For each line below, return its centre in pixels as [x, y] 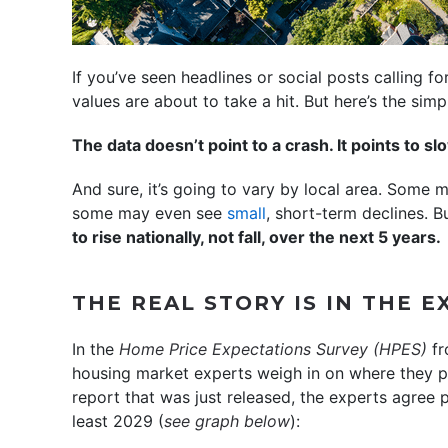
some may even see [149, 213]
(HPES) [397, 349]
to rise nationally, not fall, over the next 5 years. [256, 237]
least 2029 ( [118, 421]
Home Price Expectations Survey [243, 349]
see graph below [227, 421]
